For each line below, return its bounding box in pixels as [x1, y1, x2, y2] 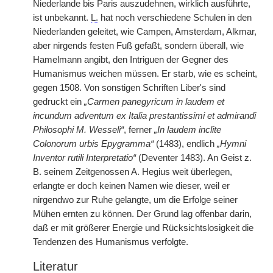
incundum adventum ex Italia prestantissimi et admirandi [33, 111, 256, 121]
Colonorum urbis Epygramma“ [33, 139, 154, 149]
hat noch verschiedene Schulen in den [98, 13, 252, 23]
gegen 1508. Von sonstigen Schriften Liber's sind [33, 83, 225, 93]
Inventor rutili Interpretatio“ [33, 153, 136, 163]
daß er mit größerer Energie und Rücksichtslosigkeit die [33, 223, 253, 233]
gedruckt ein [33, 97, 84, 107]
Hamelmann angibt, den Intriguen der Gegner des [33, 55, 229, 65]
